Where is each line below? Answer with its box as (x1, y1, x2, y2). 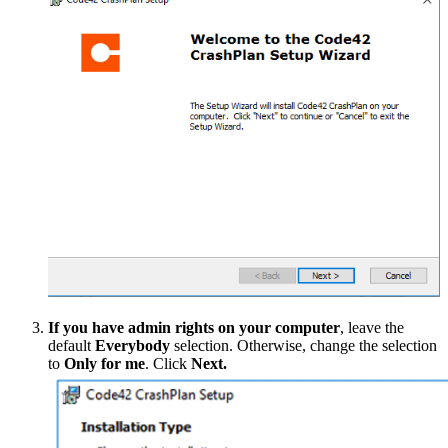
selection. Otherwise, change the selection (174, 337, 437, 355)
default (48, 337, 95, 355)
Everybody (95, 337, 174, 355)
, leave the (340, 319, 404, 337)
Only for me (64, 355, 145, 373)
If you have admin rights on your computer (48, 319, 340, 337)
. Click (145, 355, 191, 373)
